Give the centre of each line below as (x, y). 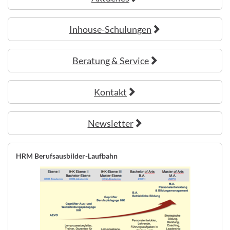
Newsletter (110, 123)
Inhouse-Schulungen (110, 30)
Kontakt (110, 92)
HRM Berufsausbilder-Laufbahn (67, 156)
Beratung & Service (110, 61)
